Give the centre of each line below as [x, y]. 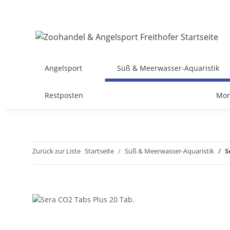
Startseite [99, 151]
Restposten [64, 95]
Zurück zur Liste [56, 151]
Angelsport [63, 68]
